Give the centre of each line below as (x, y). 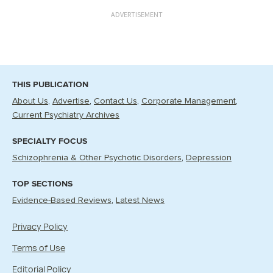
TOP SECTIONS (42, 184)
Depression (209, 158)
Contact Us (115, 101)
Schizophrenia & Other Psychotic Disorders (97, 158)
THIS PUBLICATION (50, 85)
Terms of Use (39, 248)
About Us (30, 101)
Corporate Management (189, 101)
